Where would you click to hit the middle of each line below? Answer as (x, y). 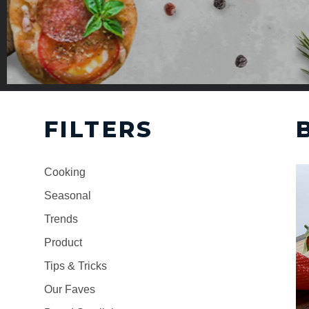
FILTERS (99, 129)
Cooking (65, 172)
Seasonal (68, 196)
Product (63, 242)
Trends (61, 219)
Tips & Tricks (76, 266)
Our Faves (70, 289)
